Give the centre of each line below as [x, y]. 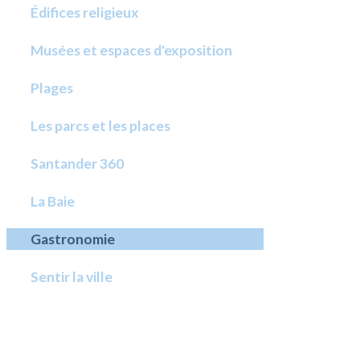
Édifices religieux [85, 12]
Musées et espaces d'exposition [132, 50]
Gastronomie [73, 239]
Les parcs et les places [101, 126]
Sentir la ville [72, 277]
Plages [52, 88]
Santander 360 [78, 164]
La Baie [53, 201]
